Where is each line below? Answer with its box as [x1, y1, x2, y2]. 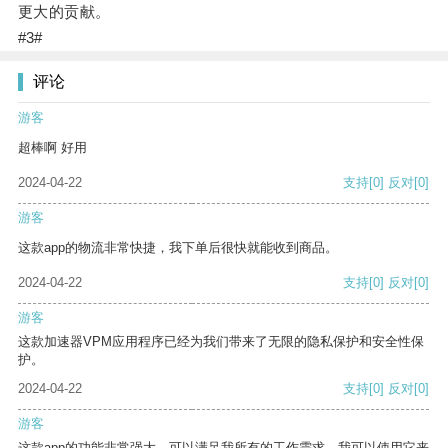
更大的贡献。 [17, 3, 111, 21]
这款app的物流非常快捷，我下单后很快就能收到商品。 [18, 240, 338, 256]
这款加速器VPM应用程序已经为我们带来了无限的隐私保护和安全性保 [18, 334, 424, 350]
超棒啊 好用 [18, 140, 87, 156]
